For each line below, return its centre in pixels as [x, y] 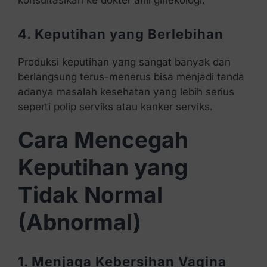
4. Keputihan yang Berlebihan [120, 34]
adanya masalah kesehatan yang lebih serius [126, 92]
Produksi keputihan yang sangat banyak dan [124, 62]
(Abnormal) [79, 222]
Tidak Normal [90, 195]
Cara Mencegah [103, 140]
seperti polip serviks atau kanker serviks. [115, 107]
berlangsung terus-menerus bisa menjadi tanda [131, 77]
